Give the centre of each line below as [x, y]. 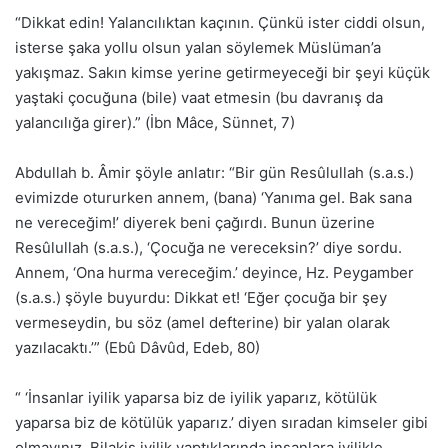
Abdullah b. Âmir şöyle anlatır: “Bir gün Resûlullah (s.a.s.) [214, 173]
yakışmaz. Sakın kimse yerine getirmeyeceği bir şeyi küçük [222, 73]
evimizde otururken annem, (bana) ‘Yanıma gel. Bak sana [213, 198]
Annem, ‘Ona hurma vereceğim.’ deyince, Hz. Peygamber [214, 273]
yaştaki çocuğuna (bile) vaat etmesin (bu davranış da [199, 98]
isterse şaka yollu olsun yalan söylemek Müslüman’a [198, 48]
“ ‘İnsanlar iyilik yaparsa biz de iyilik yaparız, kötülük [196, 398]
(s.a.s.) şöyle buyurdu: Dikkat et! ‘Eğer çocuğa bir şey [201, 298]
